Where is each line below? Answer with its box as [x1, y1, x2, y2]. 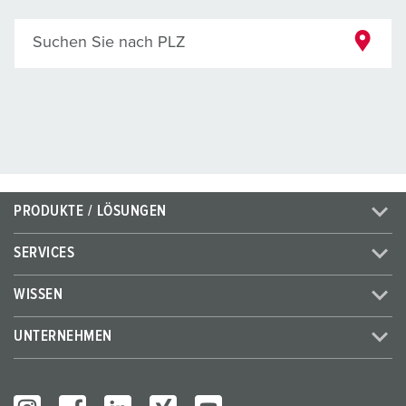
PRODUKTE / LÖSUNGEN [14, 204, 167, 220]
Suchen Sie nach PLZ [33, 34, 186, 52]
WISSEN [14, 287, 63, 304]
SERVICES [14, 246, 75, 262]
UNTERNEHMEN [14, 329, 112, 345]
